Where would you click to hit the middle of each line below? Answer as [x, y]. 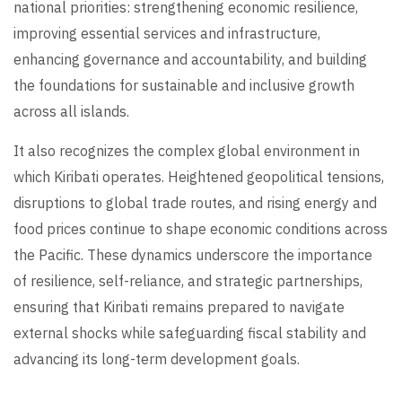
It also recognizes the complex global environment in [187, 151]
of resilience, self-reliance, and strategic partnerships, [188, 281]
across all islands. [71, 112]
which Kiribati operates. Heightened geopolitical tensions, [199, 177]
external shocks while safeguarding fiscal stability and [190, 333]
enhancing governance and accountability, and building [190, 60]
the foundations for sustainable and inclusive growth [184, 86]
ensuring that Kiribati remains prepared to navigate [179, 307]
